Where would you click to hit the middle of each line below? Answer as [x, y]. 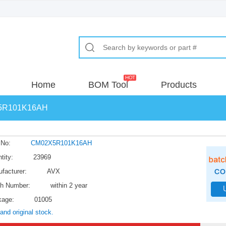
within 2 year [69, 185]
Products [179, 85]
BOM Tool [108, 85]
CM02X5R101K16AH [61, 143]
